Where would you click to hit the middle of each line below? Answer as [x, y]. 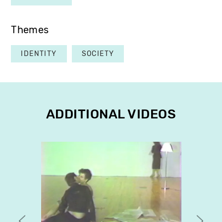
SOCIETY [98, 54]
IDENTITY [39, 54]
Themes [30, 30]
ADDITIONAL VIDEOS [111, 114]
